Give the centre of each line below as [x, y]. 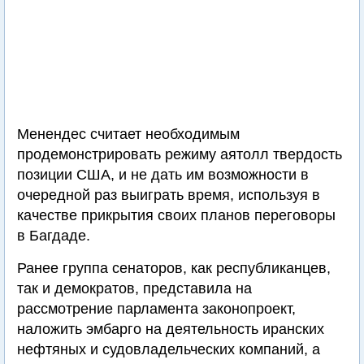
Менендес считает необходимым [128, 134]
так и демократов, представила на [134, 288]
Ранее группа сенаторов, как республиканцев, [174, 268]
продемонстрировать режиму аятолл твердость [180, 154]
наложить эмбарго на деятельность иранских [171, 329]
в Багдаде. [54, 236]
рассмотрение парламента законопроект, [156, 309]
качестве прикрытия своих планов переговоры [176, 215]
